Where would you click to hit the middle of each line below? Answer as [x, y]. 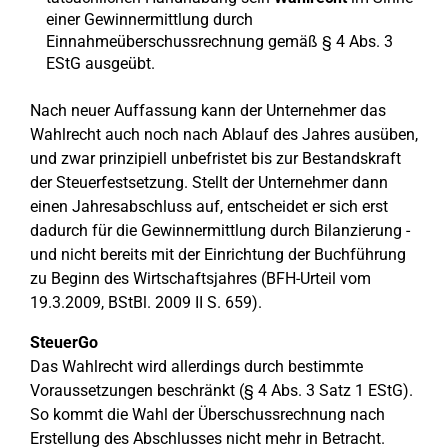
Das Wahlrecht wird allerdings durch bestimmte [196, 366]
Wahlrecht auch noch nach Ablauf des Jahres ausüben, [224, 134]
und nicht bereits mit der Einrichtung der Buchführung [218, 254]
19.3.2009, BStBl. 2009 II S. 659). [146, 302]
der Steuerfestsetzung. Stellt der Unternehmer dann [209, 182]
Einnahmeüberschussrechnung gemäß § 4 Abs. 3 [219, 41]
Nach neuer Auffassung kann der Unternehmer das [208, 110]
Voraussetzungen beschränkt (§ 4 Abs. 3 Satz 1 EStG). [221, 390]
